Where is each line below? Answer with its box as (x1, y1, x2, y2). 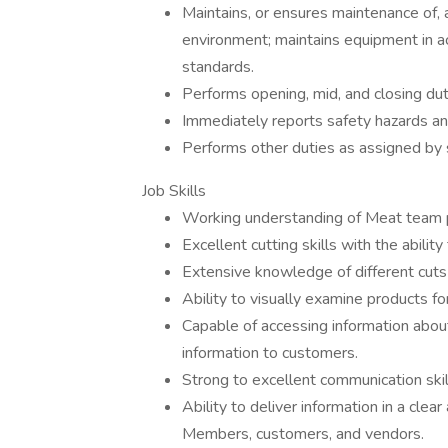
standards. (182, 56, 258, 78)
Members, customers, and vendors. (182, 423, 428, 445)
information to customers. (182, 342, 362, 364)
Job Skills (142, 180, 206, 202)
